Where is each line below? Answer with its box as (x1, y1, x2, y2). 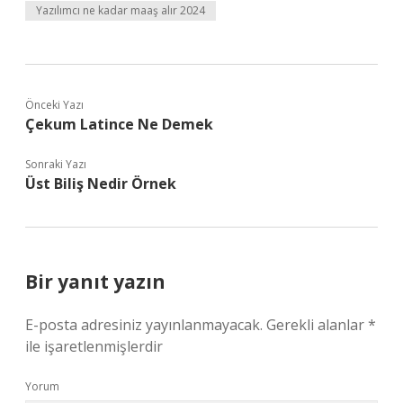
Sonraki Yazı (25, 157, 86, 172)
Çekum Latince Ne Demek (25, 114, 213, 134)
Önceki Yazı (25, 97, 84, 112)
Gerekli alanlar (266, 315, 368, 335)
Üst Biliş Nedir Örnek (25, 174, 176, 193)
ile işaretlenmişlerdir (25, 336, 163, 356)
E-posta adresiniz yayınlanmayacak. (25, 315, 263, 335)
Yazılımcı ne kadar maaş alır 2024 (36, 3, 205, 18)
